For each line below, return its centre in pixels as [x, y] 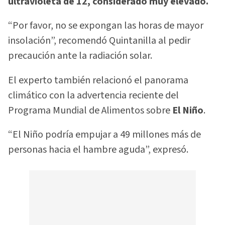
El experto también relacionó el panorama [98, 80]
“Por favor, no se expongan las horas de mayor [106, 26]
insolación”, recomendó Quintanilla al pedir [99, 41]
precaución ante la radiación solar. [80, 56]
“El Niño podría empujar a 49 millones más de [104, 135]
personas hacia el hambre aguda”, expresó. [98, 150]
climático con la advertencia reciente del [93, 95]
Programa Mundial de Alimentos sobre [89, 110]
